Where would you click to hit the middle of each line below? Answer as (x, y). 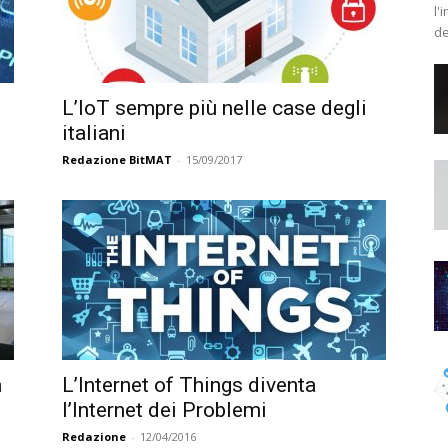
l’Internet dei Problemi (164, 410)
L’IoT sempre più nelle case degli (214, 108)
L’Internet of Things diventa (189, 385)
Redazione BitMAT (117, 159)
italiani (94, 133)
